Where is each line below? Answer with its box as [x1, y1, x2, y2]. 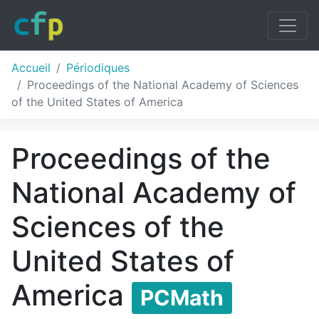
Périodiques [66, 61, 130, 75]
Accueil [11, 61, 51, 75]
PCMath [140, 285, 224, 310]
